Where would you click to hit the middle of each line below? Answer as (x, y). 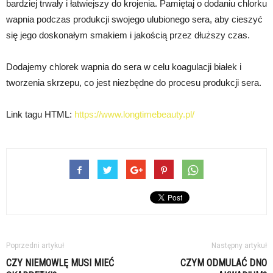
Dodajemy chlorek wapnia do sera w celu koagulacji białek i (124, 67)
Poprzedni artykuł (35, 246)
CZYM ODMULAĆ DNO (224, 263)
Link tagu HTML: (40, 115)
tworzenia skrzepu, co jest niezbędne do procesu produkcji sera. (134, 83)
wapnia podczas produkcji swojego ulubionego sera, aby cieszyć (134, 19)
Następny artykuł (239, 246)
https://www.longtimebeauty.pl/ (134, 115)
